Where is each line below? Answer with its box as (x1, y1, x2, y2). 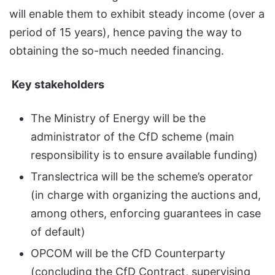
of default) (31, 225, 85, 238)
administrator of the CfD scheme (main (31, 130, 234, 143)
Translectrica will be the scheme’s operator (31, 169, 253, 183)
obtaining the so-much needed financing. (9, 44, 224, 57)
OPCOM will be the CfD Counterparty (31, 246, 225, 260)
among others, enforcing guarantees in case (31, 206, 261, 220)
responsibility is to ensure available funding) (31, 148, 258, 161)
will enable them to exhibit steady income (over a (9, 7, 265, 20)
